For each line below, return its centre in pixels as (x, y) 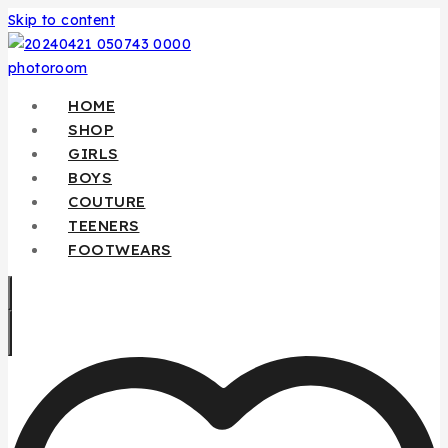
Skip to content (61, 20)
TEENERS (104, 225)
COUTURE (107, 201)
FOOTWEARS (120, 249)
